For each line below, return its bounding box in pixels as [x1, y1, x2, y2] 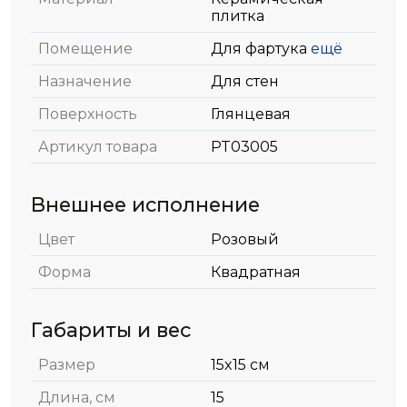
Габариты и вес [31, 318, 191, 342]
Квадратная [211, 263, 301, 281]
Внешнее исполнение [31, 193, 260, 216]
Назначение [38, 73, 132, 90]
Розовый [211, 231, 279, 248]
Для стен [211, 73, 279, 90]
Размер [38, 356, 95, 373]
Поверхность [38, 105, 137, 123]
